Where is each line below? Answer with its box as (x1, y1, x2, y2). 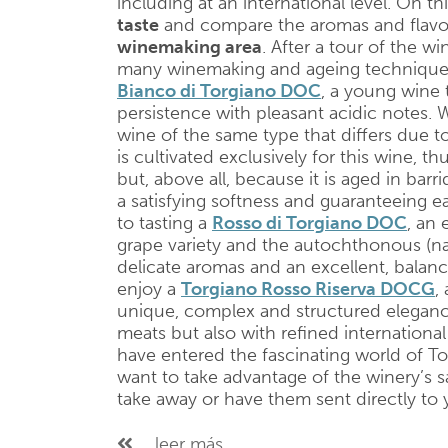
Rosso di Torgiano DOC (212, 212, 407, 234)
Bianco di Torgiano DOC (117, 80, 321, 102)
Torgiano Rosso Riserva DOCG (181, 278, 435, 300)
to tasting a (117, 212, 212, 234)
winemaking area (117, 36, 262, 58)
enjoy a (117, 278, 181, 300)
